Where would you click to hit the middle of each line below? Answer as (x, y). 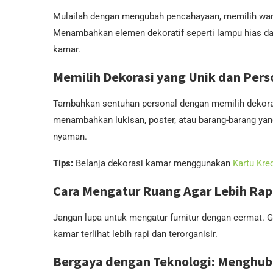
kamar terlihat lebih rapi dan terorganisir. (135, 234)
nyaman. (70, 136)
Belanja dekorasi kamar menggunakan (153, 163)
